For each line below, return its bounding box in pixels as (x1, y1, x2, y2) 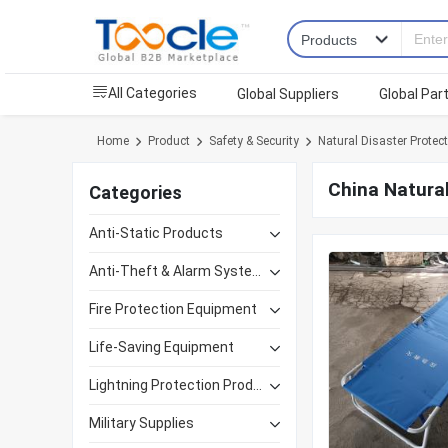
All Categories (108, 85, 197, 102)
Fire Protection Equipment (89, 301, 257, 318)
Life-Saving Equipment (89, 339, 234, 356)
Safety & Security (209, 134, 299, 149)
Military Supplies (89, 415, 194, 432)
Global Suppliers (237, 86, 339, 103)
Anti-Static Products (89, 225, 223, 242)
